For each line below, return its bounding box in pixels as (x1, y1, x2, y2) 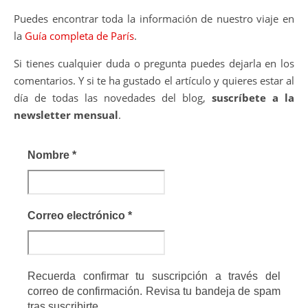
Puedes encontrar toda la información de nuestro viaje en (14, 11, 294, 25)
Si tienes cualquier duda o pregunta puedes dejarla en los (14, 56, 294, 70)
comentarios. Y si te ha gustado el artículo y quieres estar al (14, 73, 294, 87)
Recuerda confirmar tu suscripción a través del (27, 269, 280, 282)
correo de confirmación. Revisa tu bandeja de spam (27, 285, 280, 297)
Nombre (27, 148, 72, 161)
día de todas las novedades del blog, (14, 90, 212, 104)
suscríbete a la (212, 90, 294, 104)
